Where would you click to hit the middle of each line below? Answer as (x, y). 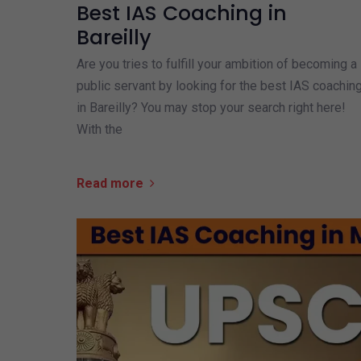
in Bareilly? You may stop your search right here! (211, 107)
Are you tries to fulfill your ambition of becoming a (216, 64)
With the (99, 129)
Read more (110, 183)
